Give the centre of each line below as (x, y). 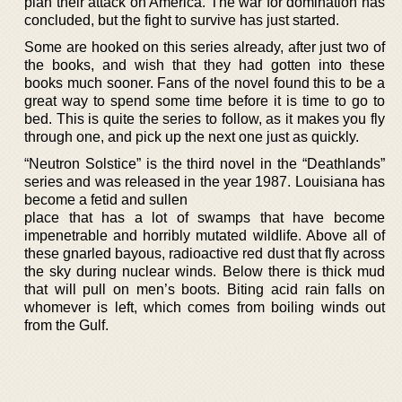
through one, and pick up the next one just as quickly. (192, 136)
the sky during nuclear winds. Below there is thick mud (205, 271)
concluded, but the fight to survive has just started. (182, 20)
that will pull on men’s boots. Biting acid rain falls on (205, 289)
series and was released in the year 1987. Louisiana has (205, 181)
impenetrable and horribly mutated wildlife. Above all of (205, 235)
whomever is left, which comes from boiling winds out (205, 307)
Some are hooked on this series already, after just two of (205, 47)
